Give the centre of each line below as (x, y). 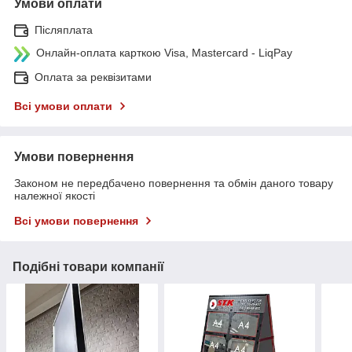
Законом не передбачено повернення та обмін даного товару (174, 183)
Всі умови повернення (76, 220)
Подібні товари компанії (88, 266)
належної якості (55, 195)
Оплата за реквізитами (93, 77)
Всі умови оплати (63, 106)
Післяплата (64, 29)
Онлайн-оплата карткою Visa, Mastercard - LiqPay (164, 52)
